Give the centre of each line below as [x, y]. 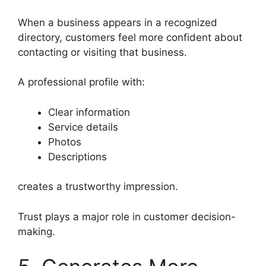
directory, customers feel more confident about [130, 37]
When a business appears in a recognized [118, 22]
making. [37, 231]
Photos [65, 142]
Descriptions [77, 156]
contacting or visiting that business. [102, 52]
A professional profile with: [81, 82]
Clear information [89, 112]
